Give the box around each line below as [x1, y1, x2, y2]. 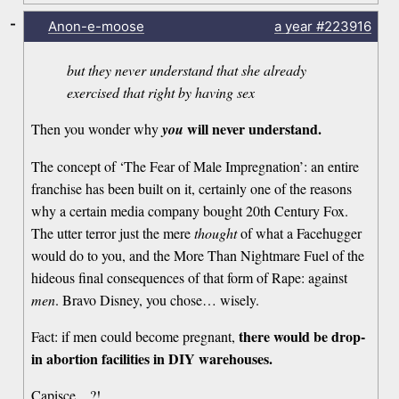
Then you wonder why [31, 119, 163, 139]
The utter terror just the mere [31, 224, 195, 243]
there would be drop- [239, 326, 366, 347]
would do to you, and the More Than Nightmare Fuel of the [31, 246, 365, 265]
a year [273, 18, 313, 36]
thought [194, 224, 238, 243]
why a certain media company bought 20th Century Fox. [31, 201, 349, 221]
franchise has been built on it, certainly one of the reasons [31, 179, 353, 199]
